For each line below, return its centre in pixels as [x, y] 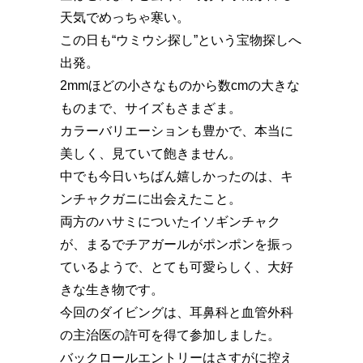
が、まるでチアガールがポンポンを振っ [177, 245]
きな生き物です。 [112, 290]
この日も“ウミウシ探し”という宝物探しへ [181, 41]
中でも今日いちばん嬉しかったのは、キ [177, 177]
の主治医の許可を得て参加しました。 [170, 335]
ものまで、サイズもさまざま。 [151, 109]
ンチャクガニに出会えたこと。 [151, 199]
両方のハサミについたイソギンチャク [170, 222]
